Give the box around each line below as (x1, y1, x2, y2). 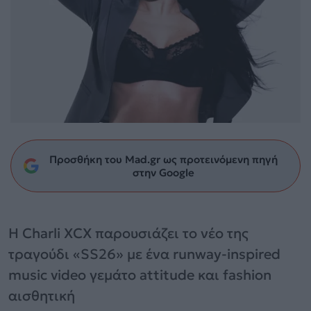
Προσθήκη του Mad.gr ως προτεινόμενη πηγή (49, 152, 278, 166)
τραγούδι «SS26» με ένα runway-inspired (8, 244, 280, 263)
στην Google (132, 165, 194, 179)
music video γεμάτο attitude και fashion (8, 265, 271, 284)
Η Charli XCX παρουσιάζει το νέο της (8, 224, 249, 242)
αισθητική (8, 286, 75, 305)
